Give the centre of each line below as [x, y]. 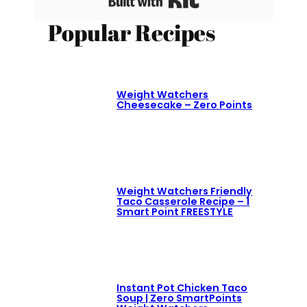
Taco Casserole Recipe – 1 [183, 202]
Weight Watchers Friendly [185, 192]
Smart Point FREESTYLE [175, 212]
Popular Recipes [132, 32]
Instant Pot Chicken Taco [182, 288]
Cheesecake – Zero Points [185, 105]
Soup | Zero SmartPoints [180, 298]
